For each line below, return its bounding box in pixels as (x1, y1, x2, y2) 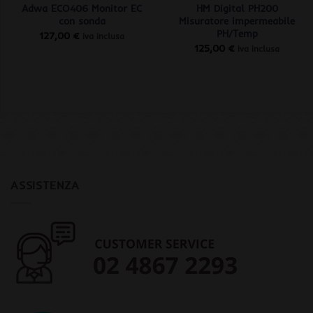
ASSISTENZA (10, 178, 80, 193)
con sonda (58, 15, 105, 28)
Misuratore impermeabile (179, 15, 296, 28)
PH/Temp (216, 27, 258, 41)
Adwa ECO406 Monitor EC (22, 2, 142, 15)
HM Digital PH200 (196, 2, 278, 15)
